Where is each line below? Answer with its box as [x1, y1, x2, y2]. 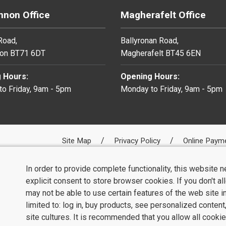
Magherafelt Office [121, 9, 206, 21]
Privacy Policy [114, 136, 162, 145]
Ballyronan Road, [121, 35, 179, 45]
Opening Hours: [121, 71, 180, 81]
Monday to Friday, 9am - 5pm [121, 84, 222, 94]
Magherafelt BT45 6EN [121, 48, 201, 58]
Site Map [62, 136, 93, 145]
